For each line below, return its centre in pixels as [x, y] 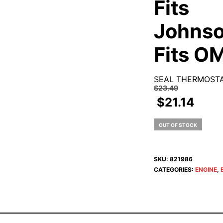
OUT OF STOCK [178, 125]
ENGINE [206, 169]
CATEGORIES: [174, 169]
